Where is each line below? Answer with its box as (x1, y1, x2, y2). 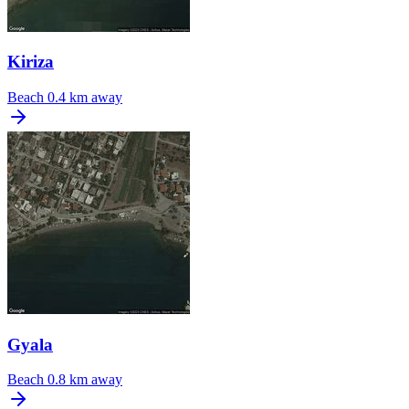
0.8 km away (47, 372, 122, 388)
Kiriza (7, 52, 54, 72)
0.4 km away (47, 89, 122, 105)
